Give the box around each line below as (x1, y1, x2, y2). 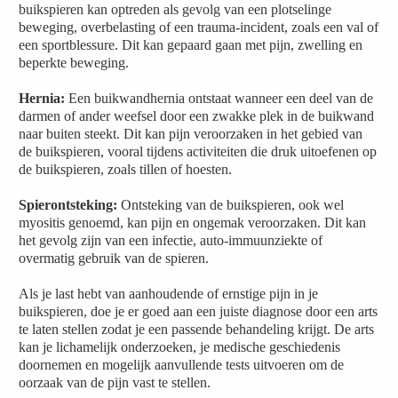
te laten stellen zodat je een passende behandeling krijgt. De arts (19, 322, 375, 337)
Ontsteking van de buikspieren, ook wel (117, 197, 345, 212)
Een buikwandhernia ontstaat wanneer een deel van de (65, 91, 374, 106)
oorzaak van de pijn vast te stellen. (19, 375, 211, 390)
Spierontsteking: (19, 197, 118, 212)
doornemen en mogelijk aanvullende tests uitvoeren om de (19, 357, 345, 372)
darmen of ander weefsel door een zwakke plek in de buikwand (19, 108, 375, 123)
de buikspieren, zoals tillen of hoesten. (19, 162, 233, 177)
